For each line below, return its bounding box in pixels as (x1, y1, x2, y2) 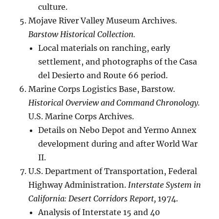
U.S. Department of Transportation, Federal (28, 166, 197, 176)
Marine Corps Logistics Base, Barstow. (28, 84, 175, 94)
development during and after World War (38, 139, 198, 149)
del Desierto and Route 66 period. (38, 70, 168, 81)
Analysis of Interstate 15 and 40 (38, 207, 160, 218)
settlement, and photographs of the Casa (38, 57, 197, 67)
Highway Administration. (28, 180, 129, 190)
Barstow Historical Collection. (28, 29, 136, 40)
